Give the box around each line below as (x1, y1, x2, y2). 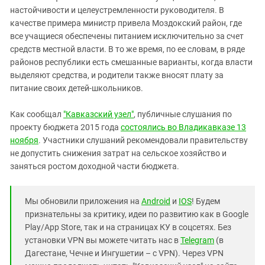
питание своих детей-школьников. (10, 83, 143, 93)
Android (141, 196, 170, 206)
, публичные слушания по (134, 109, 232, 119)
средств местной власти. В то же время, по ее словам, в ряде (10, 44, 245, 54)
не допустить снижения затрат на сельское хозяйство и (10, 148, 227, 158)
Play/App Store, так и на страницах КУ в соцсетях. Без (25, 222, 231, 232)
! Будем (192, 196, 220, 206)
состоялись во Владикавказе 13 (121, 122, 246, 132)
